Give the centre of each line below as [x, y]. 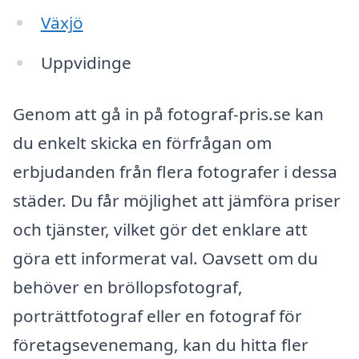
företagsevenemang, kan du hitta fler [161, 344]
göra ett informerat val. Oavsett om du [165, 258]
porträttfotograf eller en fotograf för [157, 315]
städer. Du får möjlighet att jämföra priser [177, 200]
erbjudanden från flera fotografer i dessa [175, 171]
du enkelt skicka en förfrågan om [142, 142]
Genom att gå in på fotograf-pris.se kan [168, 113]
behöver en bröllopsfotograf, [128, 286]
